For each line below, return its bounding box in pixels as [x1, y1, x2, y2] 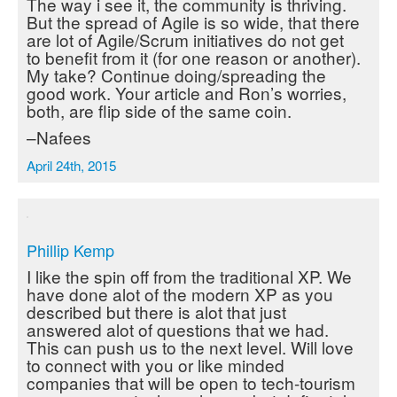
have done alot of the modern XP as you [27, 282, 333, 306]
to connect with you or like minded [27, 353, 284, 377]
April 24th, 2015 [27, 156, 116, 175]
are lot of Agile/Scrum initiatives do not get [27, 27, 344, 51]
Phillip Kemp [27, 238, 114, 261]
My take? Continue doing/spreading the [27, 63, 326, 87]
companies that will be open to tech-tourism [27, 370, 355, 394]
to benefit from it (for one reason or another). [27, 45, 361, 69]
